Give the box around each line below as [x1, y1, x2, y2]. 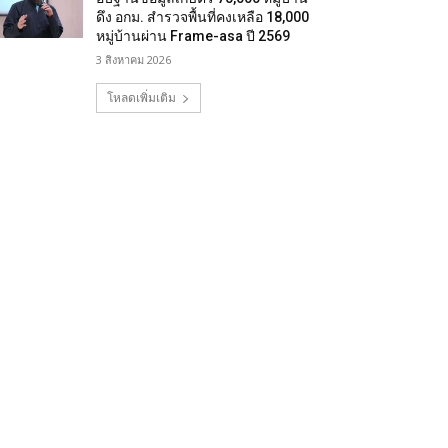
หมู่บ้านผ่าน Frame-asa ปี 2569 [96, 28, 291, 44]
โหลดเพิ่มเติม [106, 89, 176, 106]
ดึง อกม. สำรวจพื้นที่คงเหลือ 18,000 [96, 9, 310, 25]
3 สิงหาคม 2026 [96, 52, 172, 67]
